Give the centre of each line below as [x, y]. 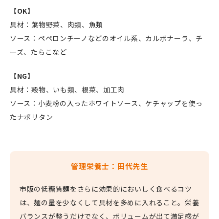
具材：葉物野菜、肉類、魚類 [57, 25]
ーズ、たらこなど [39, 52]
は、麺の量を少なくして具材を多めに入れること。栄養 [109, 203]
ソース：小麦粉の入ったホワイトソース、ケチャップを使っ [106, 103]
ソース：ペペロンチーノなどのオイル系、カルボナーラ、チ [106, 38]
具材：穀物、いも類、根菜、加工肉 [68, 90]
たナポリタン [32, 117]
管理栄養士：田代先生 [109, 166]
